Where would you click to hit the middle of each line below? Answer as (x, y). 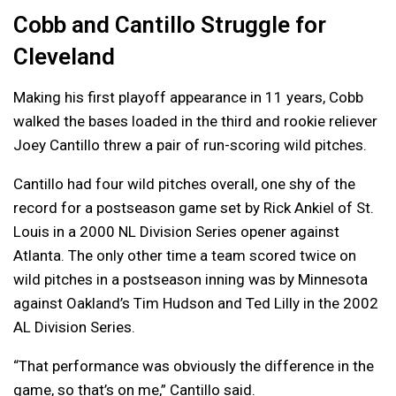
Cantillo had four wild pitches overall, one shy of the (184, 184)
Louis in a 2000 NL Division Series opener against (176, 232)
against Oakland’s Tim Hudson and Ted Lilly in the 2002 (196, 304)
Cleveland (64, 57)
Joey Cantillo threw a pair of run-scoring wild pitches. (190, 145)
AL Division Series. (74, 327)
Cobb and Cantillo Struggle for (170, 25)
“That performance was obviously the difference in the (194, 366)
